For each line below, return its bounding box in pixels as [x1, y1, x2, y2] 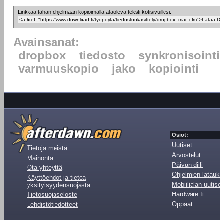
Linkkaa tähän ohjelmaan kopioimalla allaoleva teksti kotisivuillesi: [18, 9, 171, 15]
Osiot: [172, 132, 188, 137]
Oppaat [172, 200, 192, 208]
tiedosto [79, 49, 125, 62]
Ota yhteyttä [27, 164, 62, 171]
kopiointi [149, 62, 199, 75]
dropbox [18, 49, 66, 62]
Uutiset [172, 141, 192, 149]
